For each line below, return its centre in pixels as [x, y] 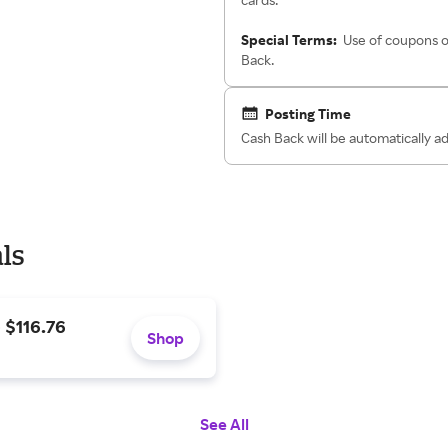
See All [224, 424]
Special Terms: [292, 39]
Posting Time [308, 113]
